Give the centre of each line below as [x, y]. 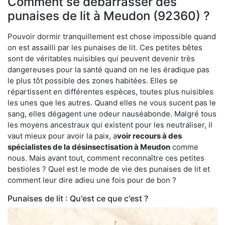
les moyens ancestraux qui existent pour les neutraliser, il [110, 125]
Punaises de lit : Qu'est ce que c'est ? [78, 198]
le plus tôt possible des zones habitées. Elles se [93, 80]
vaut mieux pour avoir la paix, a [62, 136]
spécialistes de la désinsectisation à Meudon [89, 147]
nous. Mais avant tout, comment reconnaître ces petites [106, 158]
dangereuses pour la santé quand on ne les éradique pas [108, 69]
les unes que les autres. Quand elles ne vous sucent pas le [112, 102]
